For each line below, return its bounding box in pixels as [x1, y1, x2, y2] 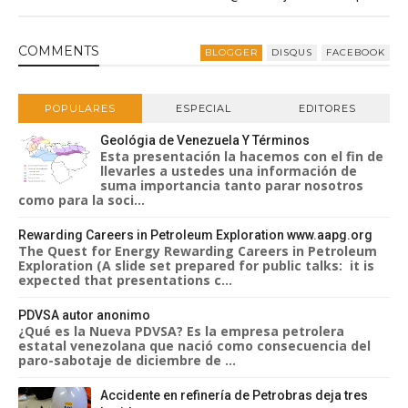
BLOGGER [205, 46, 258, 58]
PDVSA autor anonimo [18, 308, 150, 322]
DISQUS [271, 46, 312, 58]
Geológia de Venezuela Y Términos [100, 133, 310, 148]
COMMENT [18, 43, 91, 59]
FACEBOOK [326, 46, 385, 58]
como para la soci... [18, 191, 145, 209]
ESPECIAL [176, 102, 232, 115]
